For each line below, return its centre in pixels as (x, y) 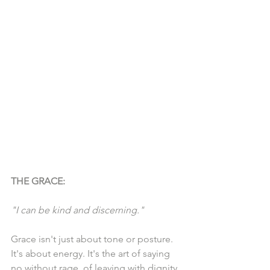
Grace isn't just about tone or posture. (93, 239)
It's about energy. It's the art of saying (92, 254)
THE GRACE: (38, 181)
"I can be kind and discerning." (77, 210)
